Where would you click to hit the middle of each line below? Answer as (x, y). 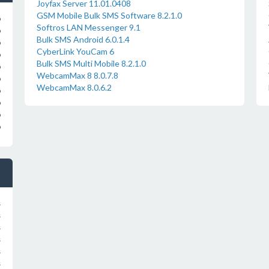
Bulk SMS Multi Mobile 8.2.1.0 (91, 63)
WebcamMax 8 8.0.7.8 (77, 75)
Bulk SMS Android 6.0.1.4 (83, 39)
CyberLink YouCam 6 (75, 51)
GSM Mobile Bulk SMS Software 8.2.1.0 (109, 15)
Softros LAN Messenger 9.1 (88, 27)
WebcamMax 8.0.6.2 (74, 87)
